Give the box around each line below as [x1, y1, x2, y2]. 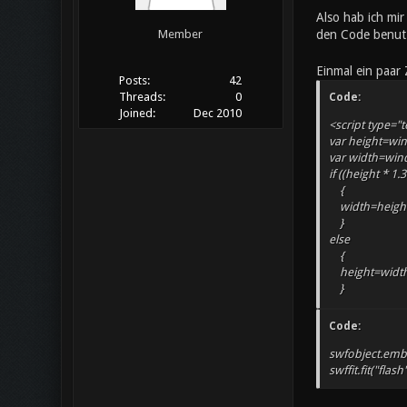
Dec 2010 [194, 106, 243, 121]
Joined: [118, 106, 155, 121]
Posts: [118, 74, 150, 88]
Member [158, 27, 203, 42]
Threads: [118, 90, 165, 104]
